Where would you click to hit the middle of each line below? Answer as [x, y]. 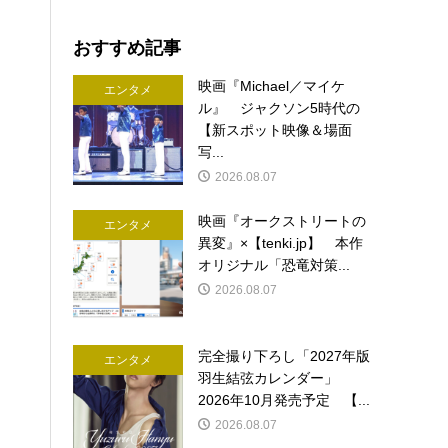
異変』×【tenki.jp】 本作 [281, 243]
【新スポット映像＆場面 [275, 130]
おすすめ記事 [127, 47]
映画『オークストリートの [282, 221]
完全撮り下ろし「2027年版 [284, 356]
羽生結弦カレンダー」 [275, 378]
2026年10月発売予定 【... [284, 400]
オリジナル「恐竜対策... [274, 265]
